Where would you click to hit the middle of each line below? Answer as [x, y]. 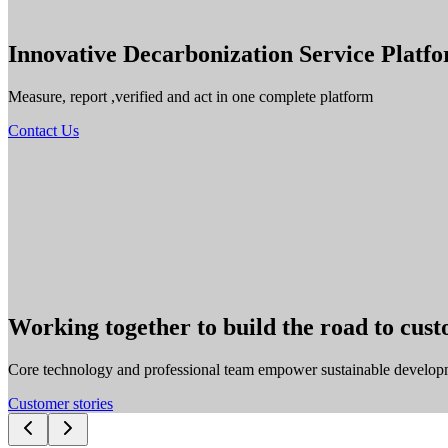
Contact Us [43, 130]
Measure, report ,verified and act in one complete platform [190, 96]
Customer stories [60, 403]
